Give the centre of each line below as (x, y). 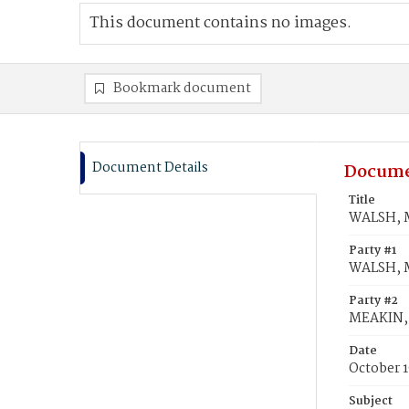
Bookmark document (182, 89)
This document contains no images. (220, 23)
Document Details (150, 168)
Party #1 (372, 251)
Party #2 (373, 301)
